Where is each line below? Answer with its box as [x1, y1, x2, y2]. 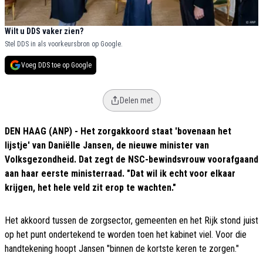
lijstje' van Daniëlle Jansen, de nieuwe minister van [5, 140, 209, 151]
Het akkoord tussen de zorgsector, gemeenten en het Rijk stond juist [5, 215, 258, 227]
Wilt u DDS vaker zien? [5, 26, 83, 36]
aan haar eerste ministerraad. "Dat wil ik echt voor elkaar [5, 168, 235, 180]
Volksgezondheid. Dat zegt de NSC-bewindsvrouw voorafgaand [5, 154, 258, 166]
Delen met [119, 96, 153, 106]
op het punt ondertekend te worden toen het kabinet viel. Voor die [5, 229, 247, 241]
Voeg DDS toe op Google [21, 61, 92, 70]
